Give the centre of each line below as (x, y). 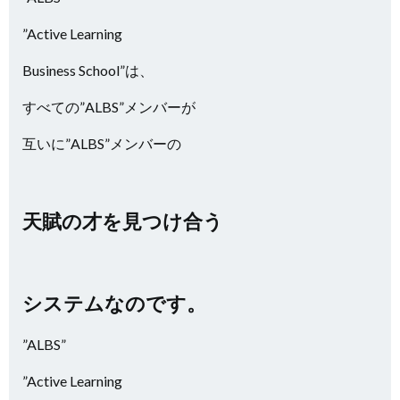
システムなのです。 (114, 303)
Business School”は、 (88, 70)
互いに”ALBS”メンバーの (102, 143)
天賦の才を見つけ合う (123, 221)
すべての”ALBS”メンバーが (109, 107)
